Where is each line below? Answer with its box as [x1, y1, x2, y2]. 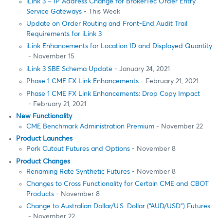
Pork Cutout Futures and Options [26, 145, 130, 153]
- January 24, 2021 [112, 65, 170, 73]
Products [26, 191, 54, 198]
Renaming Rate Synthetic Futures [26, 168, 130, 175]
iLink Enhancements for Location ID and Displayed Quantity [26, 43, 212, 50]
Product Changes [16, 158, 70, 165]
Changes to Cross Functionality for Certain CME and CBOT [26, 181, 209, 188]
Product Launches [16, 135, 73, 143]
